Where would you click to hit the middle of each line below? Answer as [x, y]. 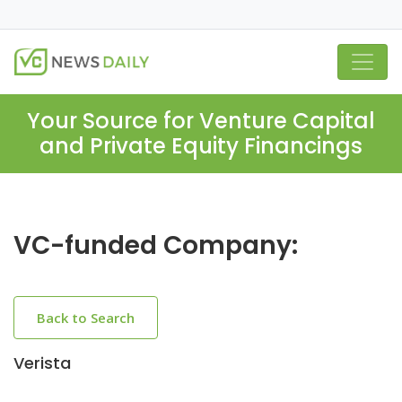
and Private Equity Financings [201, 146]
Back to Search [86, 318]
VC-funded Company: [156, 245]
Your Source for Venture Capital [201, 121]
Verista [42, 363]
